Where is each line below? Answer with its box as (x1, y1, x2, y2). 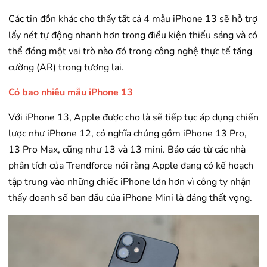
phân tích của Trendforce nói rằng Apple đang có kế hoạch (8, 159, 253, 173)
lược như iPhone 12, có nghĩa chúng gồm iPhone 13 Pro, (8, 127, 247, 141)
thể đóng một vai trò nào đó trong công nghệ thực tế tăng (8, 45, 252, 58)
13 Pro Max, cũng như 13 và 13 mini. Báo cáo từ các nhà (8, 143, 246, 157)
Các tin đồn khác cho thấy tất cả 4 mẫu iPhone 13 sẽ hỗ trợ (8, 13, 257, 26)
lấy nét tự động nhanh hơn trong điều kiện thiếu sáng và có (8, 29, 257, 42)
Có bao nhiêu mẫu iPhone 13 (8, 86, 133, 100)
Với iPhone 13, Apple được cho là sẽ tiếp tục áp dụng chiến (8, 111, 259, 125)
